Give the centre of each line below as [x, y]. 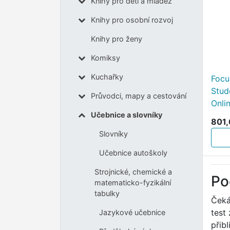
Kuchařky [107, 77]
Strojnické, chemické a [133, 172]
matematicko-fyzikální [133, 183]
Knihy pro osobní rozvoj [132, 20]
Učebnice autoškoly [133, 153]
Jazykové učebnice [132, 213]
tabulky [107, 194]
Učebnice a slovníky [126, 115]
